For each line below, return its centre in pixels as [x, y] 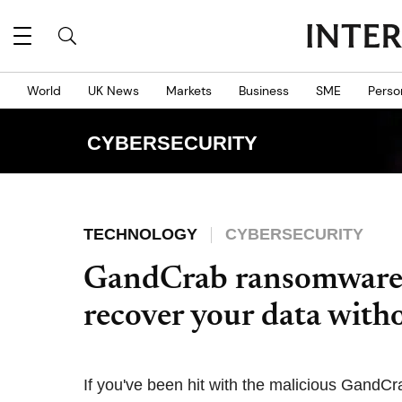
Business [264, 91]
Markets [189, 91]
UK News [114, 91]
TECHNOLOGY [140, 234]
